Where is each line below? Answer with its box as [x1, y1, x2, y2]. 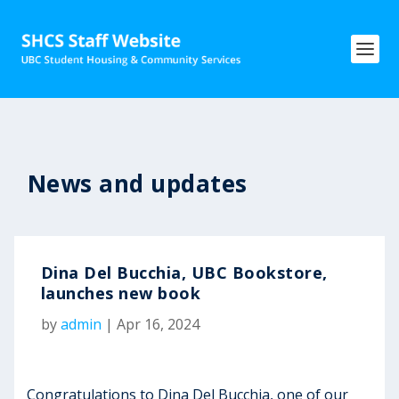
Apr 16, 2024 [116, 314, 199, 334]
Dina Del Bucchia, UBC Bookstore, [40, 262, 328, 283]
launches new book [40, 282, 201, 304]
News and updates [27, 167, 248, 199]
